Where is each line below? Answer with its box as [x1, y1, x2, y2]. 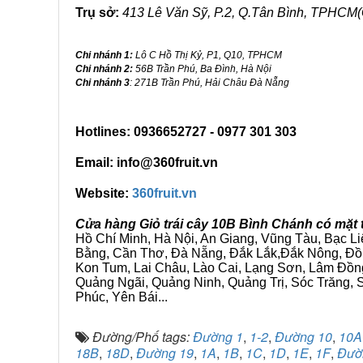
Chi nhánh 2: [75, 63, 133, 75]
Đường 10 [275, 327, 332, 346]
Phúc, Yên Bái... [75, 290, 168, 304]
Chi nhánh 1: [75, 49, 133, 61]
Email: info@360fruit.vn [75, 156, 218, 169]
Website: [75, 186, 132, 200]
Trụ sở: [75, 6, 119, 19]
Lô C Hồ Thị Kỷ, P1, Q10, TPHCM [133, 49, 282, 61]
